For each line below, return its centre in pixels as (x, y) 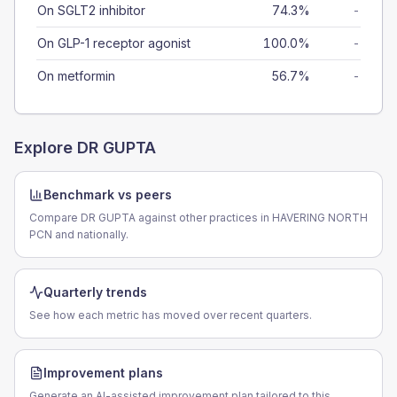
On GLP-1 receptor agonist (114, 43)
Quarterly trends (95, 292)
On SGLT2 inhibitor (91, 10)
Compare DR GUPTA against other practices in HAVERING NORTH (198, 218)
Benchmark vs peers (108, 195)
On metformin (76, 76)
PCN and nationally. (79, 234)
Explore (46, 148)
